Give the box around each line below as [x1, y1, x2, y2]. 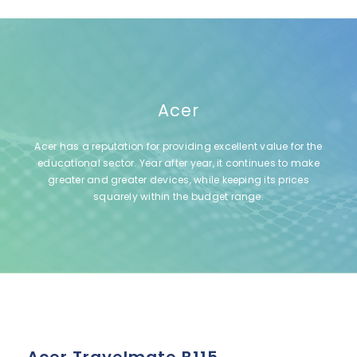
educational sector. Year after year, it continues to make [37, 155, 320, 170]
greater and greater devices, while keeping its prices [48, 172, 309, 186]
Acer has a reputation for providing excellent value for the [34, 139, 323, 153]
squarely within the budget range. [93, 189, 264, 203]
